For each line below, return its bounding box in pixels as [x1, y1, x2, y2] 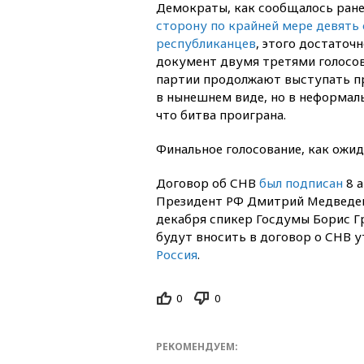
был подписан [259, 174, 343, 191]
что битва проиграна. [156, 106, 286, 123]
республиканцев [156, 34, 256, 51]
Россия [156, 245, 197, 262]
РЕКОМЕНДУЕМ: [156, 340, 238, 354]
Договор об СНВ [156, 174, 259, 191]
